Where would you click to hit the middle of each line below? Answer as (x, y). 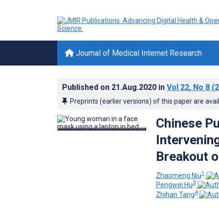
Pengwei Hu (174, 185)
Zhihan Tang (175, 194)
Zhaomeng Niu (178, 175)
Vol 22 (178, 87)
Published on (87, 87)
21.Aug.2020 (135, 87)
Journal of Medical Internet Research (138, 53)
